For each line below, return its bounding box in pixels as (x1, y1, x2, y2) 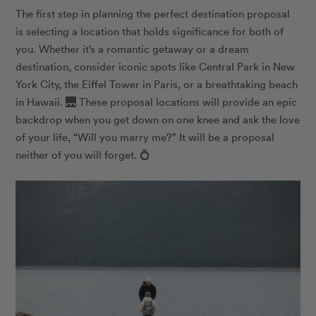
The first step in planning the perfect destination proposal (16, 6, 291, 20)
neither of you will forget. (16, 147, 140, 162)
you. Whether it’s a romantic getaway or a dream (16, 41, 250, 56)
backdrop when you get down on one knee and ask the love (16, 111, 300, 126)
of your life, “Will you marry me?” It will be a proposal (16, 129, 275, 144)
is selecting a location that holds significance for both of (16, 23, 284, 38)
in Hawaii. (16, 94, 66, 109)
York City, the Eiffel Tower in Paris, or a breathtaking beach (16, 76, 298, 91)
